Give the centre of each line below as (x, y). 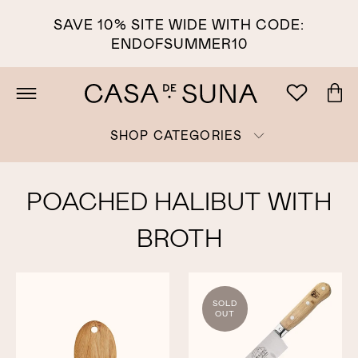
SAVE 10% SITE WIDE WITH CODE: (179, 23)
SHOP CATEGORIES (176, 135)
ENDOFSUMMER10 (179, 42)
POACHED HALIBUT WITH (179, 200)
